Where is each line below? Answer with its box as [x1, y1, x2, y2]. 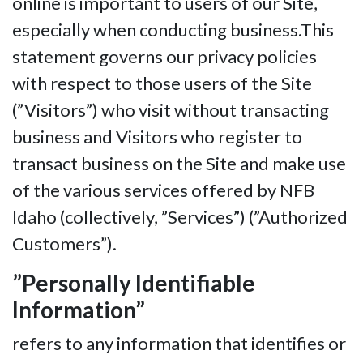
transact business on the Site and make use [12, 152, 346, 175]
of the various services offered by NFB [12, 179, 314, 202]
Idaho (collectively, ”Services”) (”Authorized [12, 206, 348, 228]
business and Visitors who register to [12, 126, 302, 148]
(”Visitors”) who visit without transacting [12, 99, 329, 122]
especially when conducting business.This [12, 19, 334, 41]
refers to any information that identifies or [12, 332, 346, 355]
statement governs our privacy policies [12, 45, 317, 68]
